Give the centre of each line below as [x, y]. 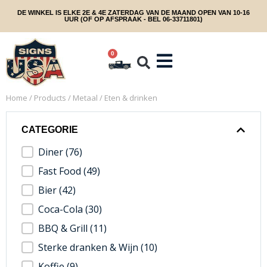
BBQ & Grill [64, 229]
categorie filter [63, 153]
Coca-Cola [62, 209]
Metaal [85, 98]
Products [50, 98]
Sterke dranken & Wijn [89, 248]
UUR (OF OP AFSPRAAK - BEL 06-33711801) [133, 19]
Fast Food [61, 171]
